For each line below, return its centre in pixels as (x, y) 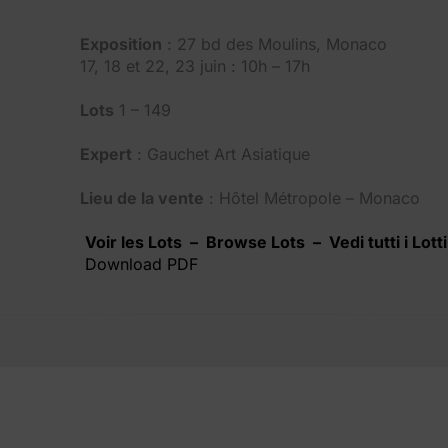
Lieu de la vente (142, 197)
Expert (106, 153)
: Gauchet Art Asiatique (221, 153)
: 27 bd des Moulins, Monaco (274, 43)
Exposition (121, 43)
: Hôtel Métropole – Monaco (312, 197)
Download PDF (141, 263)
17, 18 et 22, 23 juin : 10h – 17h (195, 65)
